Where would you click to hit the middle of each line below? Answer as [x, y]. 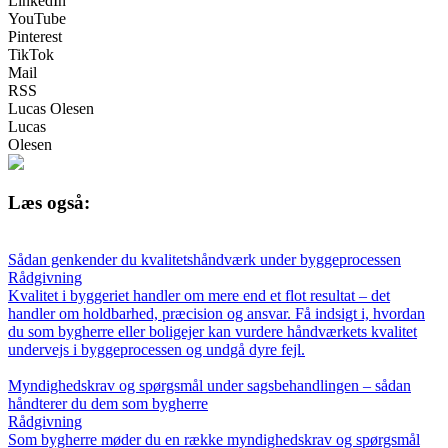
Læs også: [49, 203]
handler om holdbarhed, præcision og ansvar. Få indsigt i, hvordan [216, 314]
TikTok [31, 54]
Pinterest [35, 36]
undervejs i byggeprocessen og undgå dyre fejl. [156, 350]
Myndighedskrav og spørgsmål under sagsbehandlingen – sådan [209, 386]
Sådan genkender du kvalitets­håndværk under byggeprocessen [204, 260]
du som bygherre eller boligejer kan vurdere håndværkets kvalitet [212, 332]
